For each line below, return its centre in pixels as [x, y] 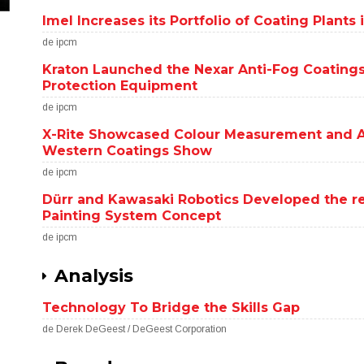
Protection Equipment [120, 86]
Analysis [94, 276]
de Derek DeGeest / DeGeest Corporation [135, 329]
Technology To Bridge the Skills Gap [171, 308]
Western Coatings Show [128, 151]
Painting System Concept [132, 216]
